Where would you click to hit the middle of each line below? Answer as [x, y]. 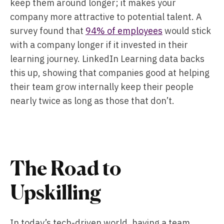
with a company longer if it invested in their [99, 45]
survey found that [48, 31]
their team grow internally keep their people [102, 87]
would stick [187, 31]
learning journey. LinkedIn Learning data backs [107, 59]
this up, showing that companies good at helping [110, 73]
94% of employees [124, 31]
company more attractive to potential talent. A [106, 17]
